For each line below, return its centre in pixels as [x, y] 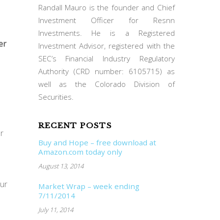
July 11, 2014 [55, 209]
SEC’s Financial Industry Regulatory [106, 58]
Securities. [56, 96]
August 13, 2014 [61, 166]
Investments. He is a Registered [106, 33]
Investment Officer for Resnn [106, 20]
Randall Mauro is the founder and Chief [106, 7]
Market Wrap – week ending [89, 186]
